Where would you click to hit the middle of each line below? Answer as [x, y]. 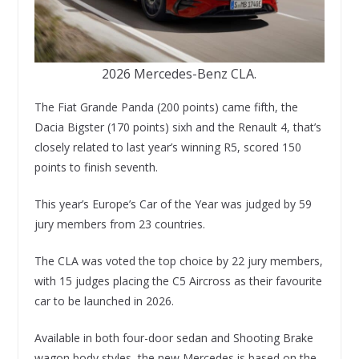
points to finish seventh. [96, 167]
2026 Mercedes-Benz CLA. [179, 73]
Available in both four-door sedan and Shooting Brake [173, 337]
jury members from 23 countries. [119, 224]
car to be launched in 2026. [104, 301]
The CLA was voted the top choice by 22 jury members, [178, 260]
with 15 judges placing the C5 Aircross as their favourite [178, 280]
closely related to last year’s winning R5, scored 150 [167, 147]
